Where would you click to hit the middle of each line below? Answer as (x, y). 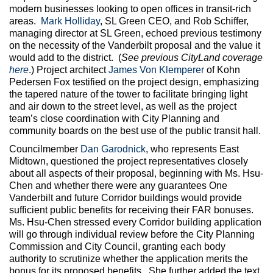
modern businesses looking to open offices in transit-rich (130, 9)
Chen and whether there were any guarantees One (118, 186)
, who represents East (192, 149)
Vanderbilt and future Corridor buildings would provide (126, 198)
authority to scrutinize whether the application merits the (129, 259)
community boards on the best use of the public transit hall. (135, 131)
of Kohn (222, 70)
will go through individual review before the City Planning (132, 235)
